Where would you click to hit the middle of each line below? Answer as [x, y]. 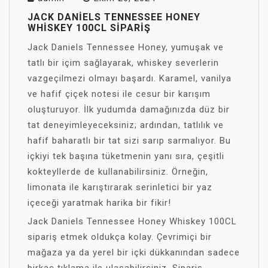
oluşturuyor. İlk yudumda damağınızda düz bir [129, 109]
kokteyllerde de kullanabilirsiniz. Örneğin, [118, 172]
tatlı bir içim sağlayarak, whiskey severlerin [123, 63]
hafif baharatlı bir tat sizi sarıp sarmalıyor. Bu [129, 141]
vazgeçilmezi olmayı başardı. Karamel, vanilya [130, 78]
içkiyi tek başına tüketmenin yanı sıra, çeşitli [126, 156]
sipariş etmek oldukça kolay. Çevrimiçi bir [120, 237]
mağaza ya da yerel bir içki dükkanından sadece [134, 252]
